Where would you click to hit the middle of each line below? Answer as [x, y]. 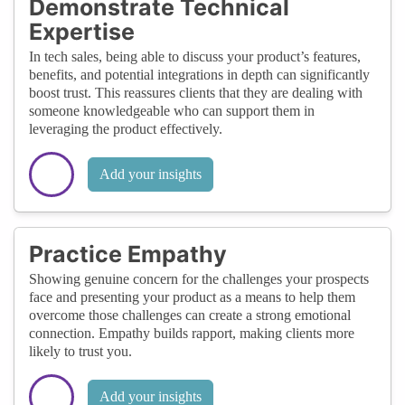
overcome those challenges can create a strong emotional [190, 315]
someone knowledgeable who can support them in [172, 110]
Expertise [82, 31]
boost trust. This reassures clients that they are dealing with [196, 92]
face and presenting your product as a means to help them [192, 297]
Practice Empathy [128, 254]
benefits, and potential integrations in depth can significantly [199, 74]
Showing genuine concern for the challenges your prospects [199, 278]
